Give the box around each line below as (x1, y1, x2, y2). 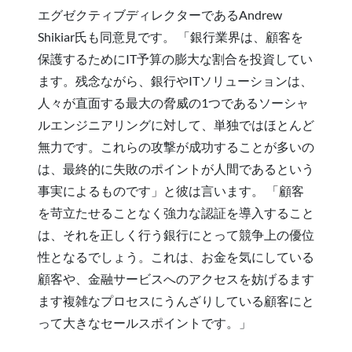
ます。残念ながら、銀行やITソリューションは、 (38, 72, 313, 88)
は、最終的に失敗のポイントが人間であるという (38, 160, 314, 176)
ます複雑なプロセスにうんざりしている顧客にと (38, 292, 314, 308)
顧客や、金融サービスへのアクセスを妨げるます (38, 270, 314, 286)
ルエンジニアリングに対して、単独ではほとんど (38, 116, 314, 132)
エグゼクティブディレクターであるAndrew (38, 6, 282, 22)
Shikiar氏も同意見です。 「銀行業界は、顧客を (38, 28, 303, 44)
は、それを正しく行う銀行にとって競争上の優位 (38, 226, 314, 242)
